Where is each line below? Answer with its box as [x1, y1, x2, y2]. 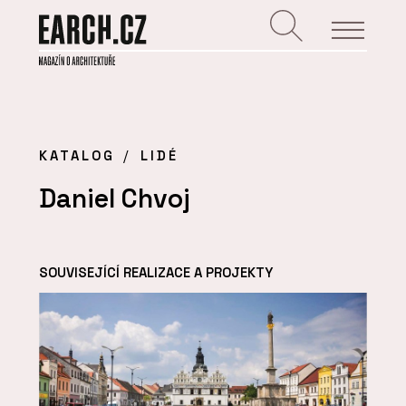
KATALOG [39, 147, 115, 165]
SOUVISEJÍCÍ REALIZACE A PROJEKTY [39, 263, 273, 281]
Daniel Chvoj [39, 182, 190, 216]
